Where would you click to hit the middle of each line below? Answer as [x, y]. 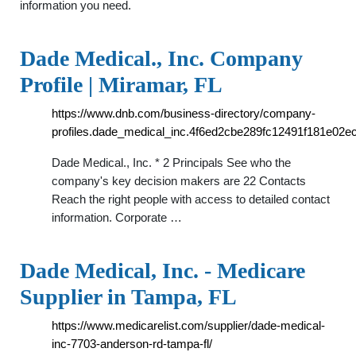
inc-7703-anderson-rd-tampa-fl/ [132, 344]
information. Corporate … [117, 217]
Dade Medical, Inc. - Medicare [163, 271]
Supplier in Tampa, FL [128, 297]
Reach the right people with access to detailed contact [191, 199]
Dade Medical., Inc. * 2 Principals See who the [171, 163]
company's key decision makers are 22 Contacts [179, 181]
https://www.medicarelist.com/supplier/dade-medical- [188, 325]
